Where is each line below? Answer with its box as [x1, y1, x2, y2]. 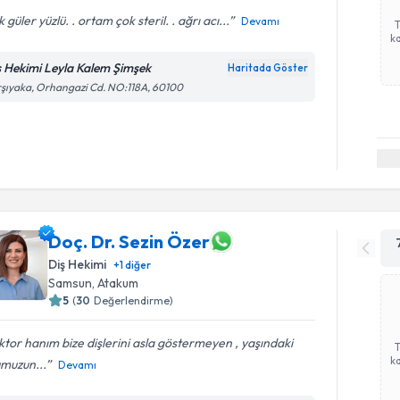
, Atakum [92, 275, 139, 291]
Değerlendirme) [94, 294, 174, 307]
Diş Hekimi [48, 256, 107, 272]
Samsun [48, 275, 93, 291]
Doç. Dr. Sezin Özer [48, 229, 211, 253]
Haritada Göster [228, 61, 309, 74]
